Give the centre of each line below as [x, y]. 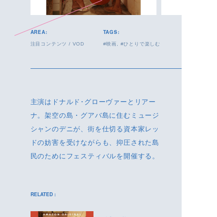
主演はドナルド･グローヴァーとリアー [93, 102]
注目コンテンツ [49, 44]
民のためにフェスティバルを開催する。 [95, 156]
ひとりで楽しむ [142, 44]
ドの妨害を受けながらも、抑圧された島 [95, 143]
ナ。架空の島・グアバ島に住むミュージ [95, 116]
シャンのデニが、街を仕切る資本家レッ [95, 129]
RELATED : [43, 194]
